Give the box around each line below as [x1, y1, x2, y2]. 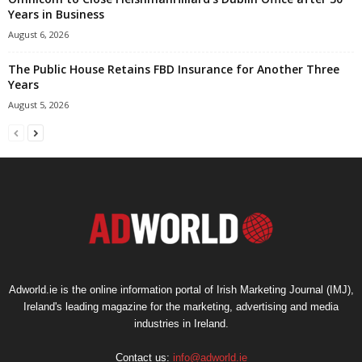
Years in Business [8, 6, 104, 22]
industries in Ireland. [133, 317, 229, 330]
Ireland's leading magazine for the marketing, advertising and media [23, 300, 339, 313]
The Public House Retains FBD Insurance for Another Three [8, 61, 339, 77]
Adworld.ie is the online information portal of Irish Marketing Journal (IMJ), [8, 283, 354, 296]
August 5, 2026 [8, 98, 69, 111]
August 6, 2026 [8, 27, 69, 40]
